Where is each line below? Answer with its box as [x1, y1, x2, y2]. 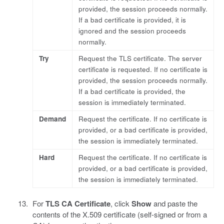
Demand [38, 113, 66, 123]
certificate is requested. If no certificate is [78, 64, 207, 74]
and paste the [151, 197, 197, 208]
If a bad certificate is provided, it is [78, 14, 186, 24]
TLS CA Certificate [45, 197, 110, 209]
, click [110, 197, 131, 208]
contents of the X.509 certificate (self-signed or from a [32, 208, 207, 219]
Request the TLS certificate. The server [78, 53, 202, 63]
